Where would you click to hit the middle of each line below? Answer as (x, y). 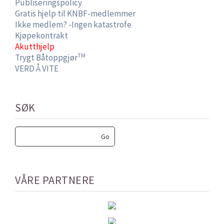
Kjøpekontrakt (41, 36)
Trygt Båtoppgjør (46, 58)
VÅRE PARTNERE (55, 180)
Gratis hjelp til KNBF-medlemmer (75, 14)
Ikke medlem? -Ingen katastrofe (73, 25)
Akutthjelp (35, 47)
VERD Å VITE (37, 69)
